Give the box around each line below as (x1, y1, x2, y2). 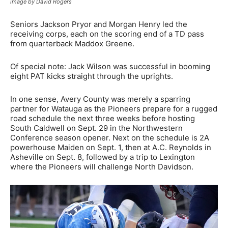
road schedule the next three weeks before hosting (10, 113, 195, 124)
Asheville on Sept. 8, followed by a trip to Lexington (10, 152, 195, 162)
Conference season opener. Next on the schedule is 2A (10, 133, 209, 143)
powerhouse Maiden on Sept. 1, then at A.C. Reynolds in (10, 142, 211, 153)
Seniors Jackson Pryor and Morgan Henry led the (10, 19, 187, 30)
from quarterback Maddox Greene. (10, 39, 134, 49)
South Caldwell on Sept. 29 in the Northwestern (10, 123, 183, 133)
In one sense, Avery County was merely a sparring (10, 94, 190, 104)
